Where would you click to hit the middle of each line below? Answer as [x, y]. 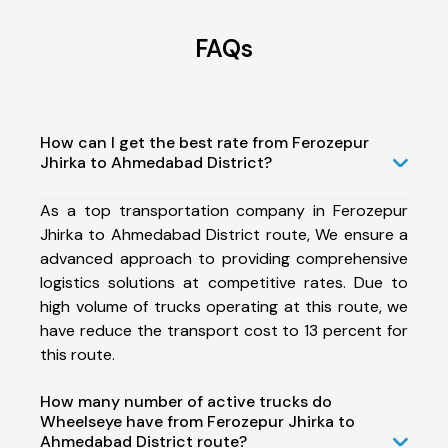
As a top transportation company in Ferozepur [224, 210]
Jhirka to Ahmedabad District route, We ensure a [224, 234]
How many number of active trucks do [186, 401]
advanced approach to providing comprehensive [224, 258]
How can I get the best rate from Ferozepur [204, 142]
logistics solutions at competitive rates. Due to [224, 282]
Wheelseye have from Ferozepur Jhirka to [197, 421]
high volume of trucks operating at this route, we [224, 306]
